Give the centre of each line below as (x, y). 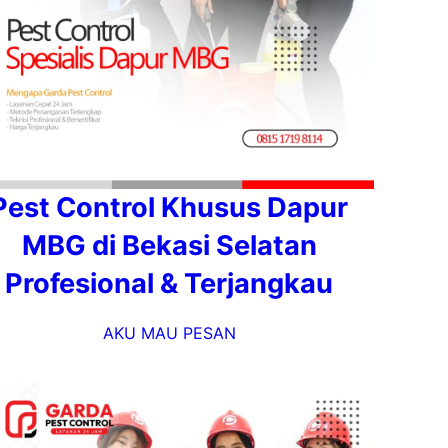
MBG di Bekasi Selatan (169, 245)
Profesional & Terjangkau (169, 283)
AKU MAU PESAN (169, 333)
